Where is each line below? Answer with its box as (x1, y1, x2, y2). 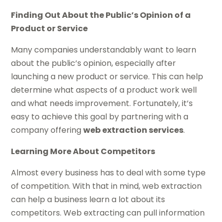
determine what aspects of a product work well (11, 84, 197, 96)
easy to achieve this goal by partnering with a (11, 111, 189, 122)
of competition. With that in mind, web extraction (11, 180, 202, 192)
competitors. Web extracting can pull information (11, 207, 205, 219)
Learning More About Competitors (11, 145, 156, 157)
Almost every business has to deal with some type (11, 166, 206, 178)
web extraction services (83, 124, 184, 136)
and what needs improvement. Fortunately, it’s (11, 97, 193, 109)
